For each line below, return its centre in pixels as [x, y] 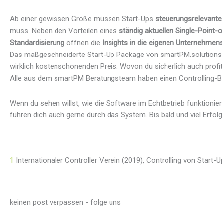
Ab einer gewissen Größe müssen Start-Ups [83, 19]
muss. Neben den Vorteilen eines [64, 31]
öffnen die [82, 43]
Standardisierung [37, 43]
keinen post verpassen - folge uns [65, 202]
